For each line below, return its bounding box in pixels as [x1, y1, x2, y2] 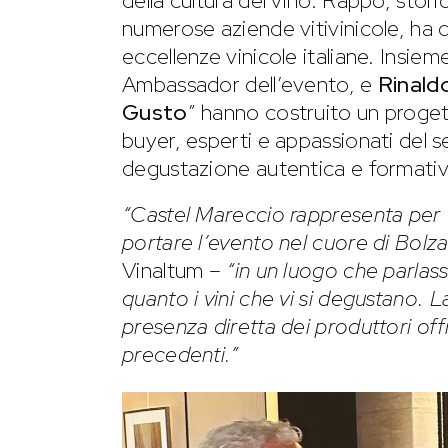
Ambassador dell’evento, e [122, 69, 378, 99]
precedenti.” [122, 339, 239, 369]
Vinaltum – [122, 255, 227, 285]
